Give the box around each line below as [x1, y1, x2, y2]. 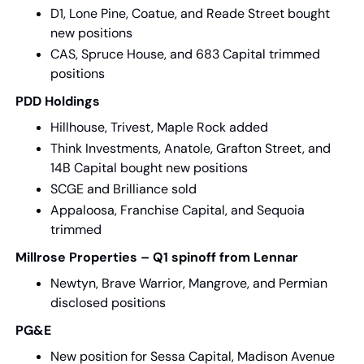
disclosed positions [50, 294, 166, 311]
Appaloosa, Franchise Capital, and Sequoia [50, 201, 305, 219]
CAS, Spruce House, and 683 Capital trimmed [50, 45, 320, 63]
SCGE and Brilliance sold [50, 180, 197, 197]
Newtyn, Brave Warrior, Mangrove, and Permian [50, 275, 327, 292]
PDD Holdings [15, 93, 100, 110]
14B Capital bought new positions [50, 159, 248, 176]
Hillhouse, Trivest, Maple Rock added [50, 119, 268, 136]
